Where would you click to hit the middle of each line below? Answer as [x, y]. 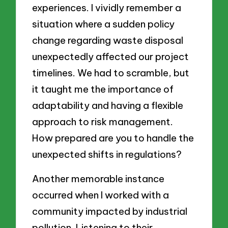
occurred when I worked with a [101, 195]
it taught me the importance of [103, 89]
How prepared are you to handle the [113, 138]
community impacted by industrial [110, 211]
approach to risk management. [103, 122]
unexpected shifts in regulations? [107, 154]
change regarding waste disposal [108, 40]
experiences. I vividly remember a [107, 8]
